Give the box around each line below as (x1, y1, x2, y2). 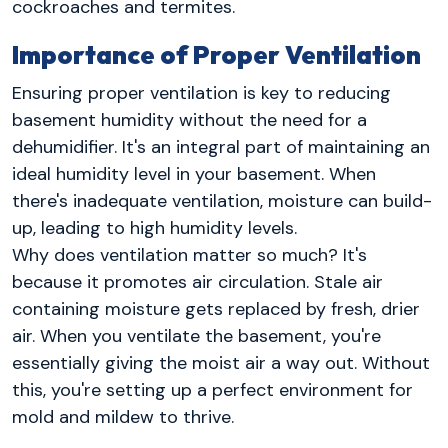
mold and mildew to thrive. (12, 404, 234, 429)
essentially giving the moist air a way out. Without (12, 350, 430, 375)
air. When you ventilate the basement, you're (12, 323, 381, 348)
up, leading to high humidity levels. (12, 215, 297, 240)
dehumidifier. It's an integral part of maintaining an (12, 134, 430, 159)
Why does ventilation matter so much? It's (12, 242, 367, 267)
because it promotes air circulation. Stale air (12, 269, 383, 294)
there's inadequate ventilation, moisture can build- (12, 188, 432, 213)
